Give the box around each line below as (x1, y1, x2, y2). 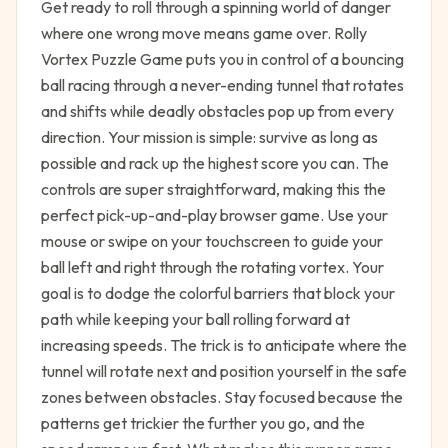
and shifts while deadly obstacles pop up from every (41, 101, 394, 121)
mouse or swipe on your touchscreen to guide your (41, 231, 383, 251)
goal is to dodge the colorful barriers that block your (41, 283, 395, 303)
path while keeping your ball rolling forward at (41, 309, 350, 329)
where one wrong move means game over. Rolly (41, 23, 367, 43)
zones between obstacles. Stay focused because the (41, 387, 403, 407)
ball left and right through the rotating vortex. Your (41, 257, 384, 277)
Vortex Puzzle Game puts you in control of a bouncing (41, 49, 404, 69)
